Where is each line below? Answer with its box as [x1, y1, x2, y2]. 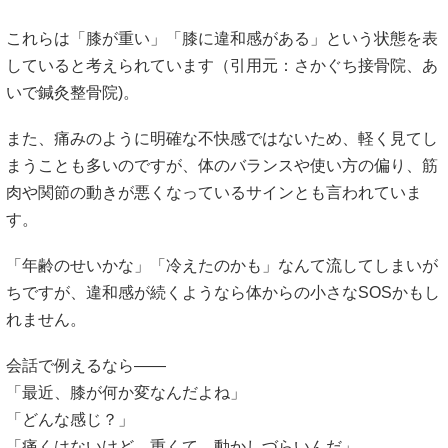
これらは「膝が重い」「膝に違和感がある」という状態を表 [6, 29, 438, 47]
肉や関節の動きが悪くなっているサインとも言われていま [6, 183, 422, 201]
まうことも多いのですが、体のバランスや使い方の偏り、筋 [6, 156, 438, 174]
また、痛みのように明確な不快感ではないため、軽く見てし [6, 129, 438, 147]
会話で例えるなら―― [6, 357, 166, 375]
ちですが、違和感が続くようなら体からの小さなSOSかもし [6, 283, 440, 301]
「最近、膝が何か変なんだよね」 [6, 384, 246, 402]
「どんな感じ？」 [6, 411, 134, 429]
